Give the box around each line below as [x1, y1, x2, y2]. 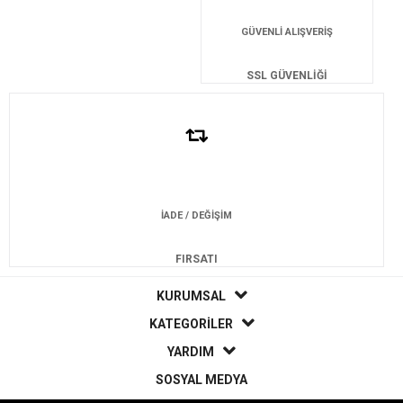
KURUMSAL [156, 288, 226, 303]
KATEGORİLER [148, 316, 233, 331]
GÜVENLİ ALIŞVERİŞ [240, 25, 333, 38]
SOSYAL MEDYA [156, 372, 247, 387]
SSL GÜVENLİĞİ [246, 68, 327, 82]
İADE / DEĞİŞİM [160, 209, 232, 221]
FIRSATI [175, 252, 218, 265]
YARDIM [167, 344, 214, 359]
